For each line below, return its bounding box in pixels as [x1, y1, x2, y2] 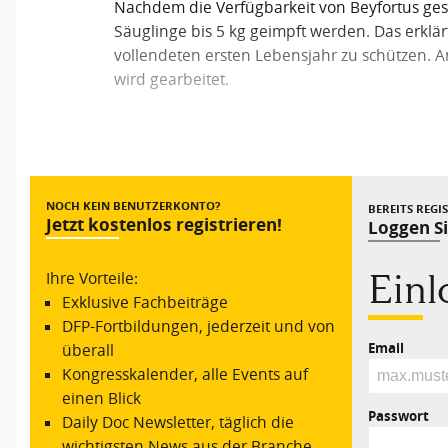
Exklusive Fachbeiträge [62, 291, 229, 313]
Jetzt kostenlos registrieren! [46, 212, 283, 237]
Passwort [368, 406, 429, 425]
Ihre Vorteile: [46, 267, 139, 289]
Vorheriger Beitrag [147, 142, 251, 159]
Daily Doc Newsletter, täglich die [62, 411, 295, 433]
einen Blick [62, 387, 142, 409]
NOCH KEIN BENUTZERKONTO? [46, 197, 221, 214]
